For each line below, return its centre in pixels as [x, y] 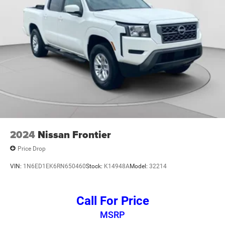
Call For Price [113, 201]
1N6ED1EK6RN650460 [54, 166]
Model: [139, 166]
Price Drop [32, 148]
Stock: [95, 166]
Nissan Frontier [74, 135]
